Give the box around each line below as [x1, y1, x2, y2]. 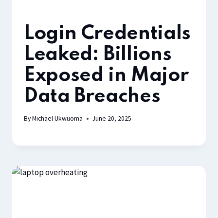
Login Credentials [24, 23, 191, 43]
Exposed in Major [24, 65, 189, 85]
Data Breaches [24, 86, 161, 106]
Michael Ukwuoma [32, 114, 83, 123]
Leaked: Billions [24, 44, 172, 64]
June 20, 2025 [92, 114, 132, 123]
